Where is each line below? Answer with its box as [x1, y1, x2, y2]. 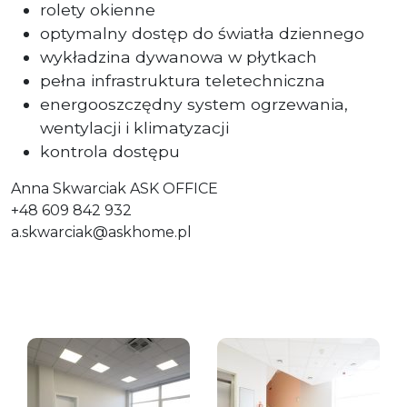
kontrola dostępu [40, 141, 180, 161]
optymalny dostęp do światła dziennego [40, 23, 364, 43]
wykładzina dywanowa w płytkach [40, 46, 317, 66]
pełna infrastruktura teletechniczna [40, 70, 325, 90]
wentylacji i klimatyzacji [40, 117, 229, 137]
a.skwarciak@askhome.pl [11, 223, 192, 241]
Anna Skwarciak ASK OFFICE [11, 179, 218, 197]
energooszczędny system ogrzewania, [40, 94, 348, 114]
